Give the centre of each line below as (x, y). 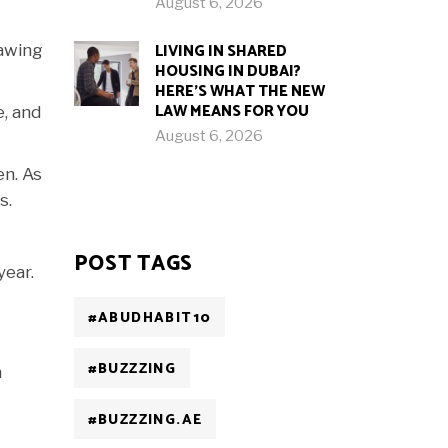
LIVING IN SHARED (220, 51)
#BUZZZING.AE (145, 420)
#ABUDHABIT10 (149, 318)
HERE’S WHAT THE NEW (239, 91)
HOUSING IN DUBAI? (227, 71)
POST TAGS (133, 264)
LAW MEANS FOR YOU (231, 111)
